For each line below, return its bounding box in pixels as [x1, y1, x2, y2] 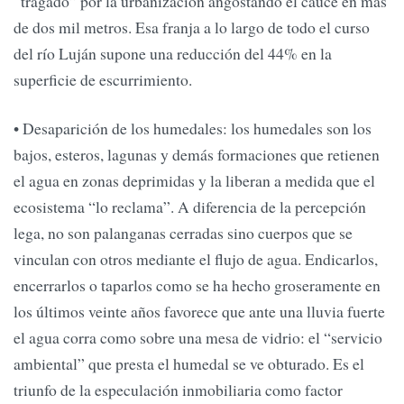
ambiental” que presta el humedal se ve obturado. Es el [14, 352, 364, 374]
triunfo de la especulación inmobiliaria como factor [14, 378, 343, 400]
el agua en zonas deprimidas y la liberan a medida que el [14, 169, 375, 191]
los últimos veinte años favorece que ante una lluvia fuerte [14, 299, 385, 322]
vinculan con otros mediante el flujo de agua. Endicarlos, [14, 247, 378, 270]
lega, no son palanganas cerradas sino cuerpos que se [14, 221, 353, 243]
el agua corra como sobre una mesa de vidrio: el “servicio [14, 326, 382, 348]
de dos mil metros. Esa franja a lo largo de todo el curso [14, 16, 370, 39]
